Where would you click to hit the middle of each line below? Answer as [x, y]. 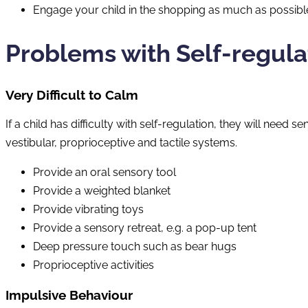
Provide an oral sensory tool [104, 173]
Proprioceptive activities [93, 265]
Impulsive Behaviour [69, 295]
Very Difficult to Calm [72, 95]
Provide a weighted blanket [102, 191]
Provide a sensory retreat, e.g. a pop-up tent [145, 228]
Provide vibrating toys [88, 210]
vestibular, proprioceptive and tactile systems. [121, 143]
